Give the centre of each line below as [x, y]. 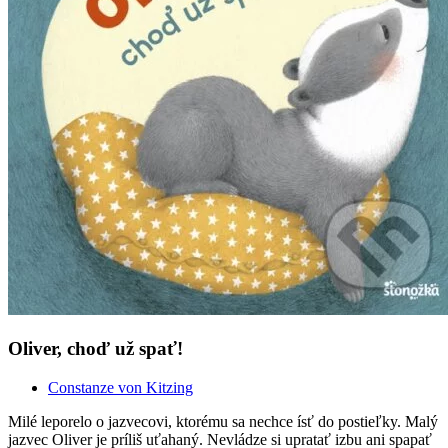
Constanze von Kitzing [120, 387]
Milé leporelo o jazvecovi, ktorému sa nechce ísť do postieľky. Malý [223, 421]
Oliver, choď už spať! [95, 349]
